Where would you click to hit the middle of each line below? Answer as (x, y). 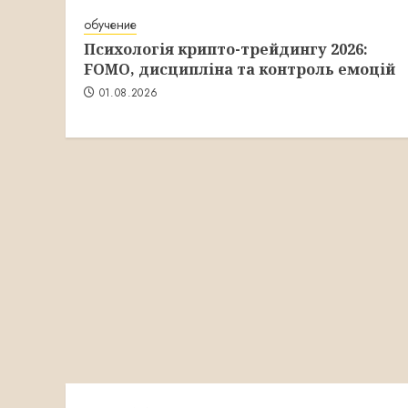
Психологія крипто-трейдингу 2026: (226, 50)
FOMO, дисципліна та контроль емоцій (240, 70)
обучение (110, 25)
